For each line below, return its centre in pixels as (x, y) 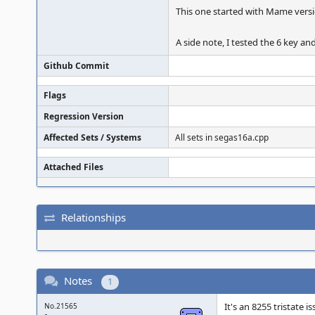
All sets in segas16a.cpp (222, 137)
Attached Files (73, 167)
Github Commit (76, 66)
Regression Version (84, 116)
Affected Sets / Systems (92, 137)
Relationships (94, 217)
